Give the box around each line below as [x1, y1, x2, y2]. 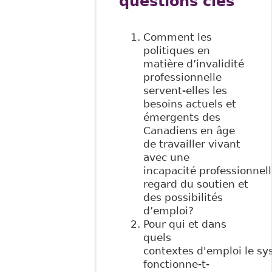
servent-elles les [143, 84, 227, 97]
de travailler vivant [143, 137, 240, 150]
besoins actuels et [143, 97, 236, 110]
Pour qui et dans [143, 217, 226, 230]
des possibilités [143, 191, 223, 203]
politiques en [143, 44, 210, 56]
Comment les [143, 30, 212, 43]
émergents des [143, 110, 220, 123]
